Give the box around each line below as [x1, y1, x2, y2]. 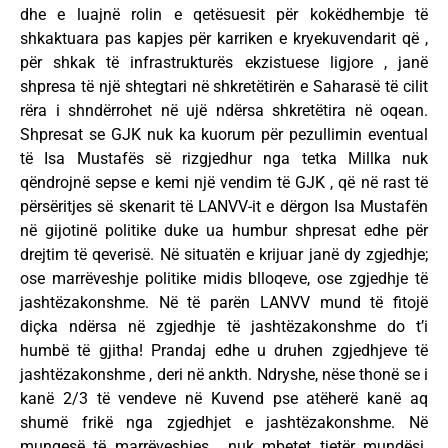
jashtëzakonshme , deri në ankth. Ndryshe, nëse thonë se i [20, 365, 428, 385]
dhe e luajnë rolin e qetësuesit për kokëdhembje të [20, 5, 428, 25]
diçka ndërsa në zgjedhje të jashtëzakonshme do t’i [20, 317, 428, 337]
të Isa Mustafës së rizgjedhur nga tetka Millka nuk [20, 149, 428, 169]
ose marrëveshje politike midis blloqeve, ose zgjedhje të [20, 269, 428, 289]
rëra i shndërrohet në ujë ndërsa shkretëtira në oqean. [20, 101, 428, 121]
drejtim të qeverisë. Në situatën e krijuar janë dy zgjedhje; [20, 245, 428, 265]
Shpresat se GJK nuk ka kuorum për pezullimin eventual [20, 125, 428, 145]
